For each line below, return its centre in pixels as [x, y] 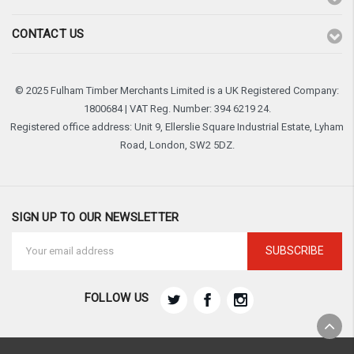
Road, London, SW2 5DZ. [177, 145]
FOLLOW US [117, 298]
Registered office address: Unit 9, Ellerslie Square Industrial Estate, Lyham [177, 127]
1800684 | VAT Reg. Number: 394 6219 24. [177, 109]
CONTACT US [48, 34]
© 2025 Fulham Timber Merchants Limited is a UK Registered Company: [177, 91]
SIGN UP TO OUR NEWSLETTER [96, 217]
